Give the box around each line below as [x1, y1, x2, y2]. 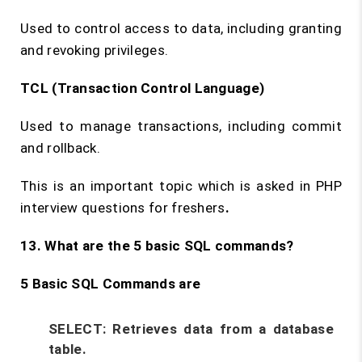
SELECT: [48, 321, 107, 337]
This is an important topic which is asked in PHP [20, 178, 342, 194]
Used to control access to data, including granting [20, 20, 342, 36]
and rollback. [20, 140, 100, 156]
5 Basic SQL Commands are [20, 276, 201, 292]
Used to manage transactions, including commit [20, 118, 342, 134]
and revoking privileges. [20, 42, 169, 58]
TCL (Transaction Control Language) [20, 80, 265, 96]
